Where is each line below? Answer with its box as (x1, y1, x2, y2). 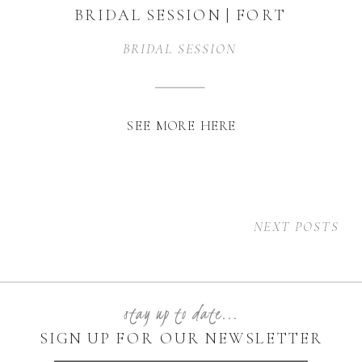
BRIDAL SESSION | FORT (74, 5, 286, 25)
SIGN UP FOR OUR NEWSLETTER (40, 329, 323, 349)
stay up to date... (124, 301, 238, 326)
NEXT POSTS (253, 218, 339, 234)
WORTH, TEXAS (112, 29, 249, 49)
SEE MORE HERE (127, 117, 237, 134)
